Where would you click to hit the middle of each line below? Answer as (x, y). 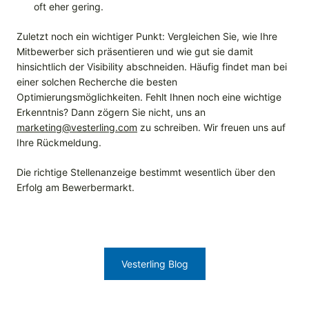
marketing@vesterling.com (77, 128)
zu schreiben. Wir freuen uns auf (211, 128)
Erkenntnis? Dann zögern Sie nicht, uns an (111, 112)
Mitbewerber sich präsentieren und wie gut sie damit (135, 52)
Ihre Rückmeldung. (59, 143)
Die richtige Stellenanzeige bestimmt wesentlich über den (146, 172)
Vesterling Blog (154, 264)
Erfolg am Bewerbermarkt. (76, 188)
